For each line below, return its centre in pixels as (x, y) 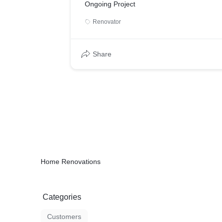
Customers (64, 217)
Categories (62, 197)
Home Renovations (71, 162)
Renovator (107, 22)
